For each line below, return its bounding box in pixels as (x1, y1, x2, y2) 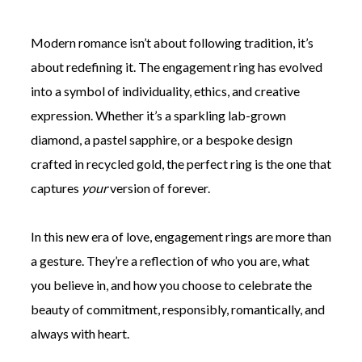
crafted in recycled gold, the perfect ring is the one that (30, 156, 331, 172)
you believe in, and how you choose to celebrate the (30, 277, 312, 293)
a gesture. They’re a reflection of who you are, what (30, 253, 309, 269)
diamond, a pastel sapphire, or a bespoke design (30, 132, 293, 148)
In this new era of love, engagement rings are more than (30, 229, 331, 245)
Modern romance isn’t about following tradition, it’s (30, 35, 314, 51)
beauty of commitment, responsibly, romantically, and (30, 301, 325, 318)
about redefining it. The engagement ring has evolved (30, 59, 322, 75)
